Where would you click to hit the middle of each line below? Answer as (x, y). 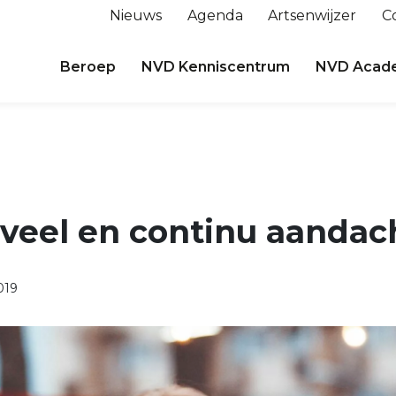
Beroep (88, 67)
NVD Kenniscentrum (216, 67)
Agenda (215, 15)
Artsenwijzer (312, 15)
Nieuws (135, 15)
